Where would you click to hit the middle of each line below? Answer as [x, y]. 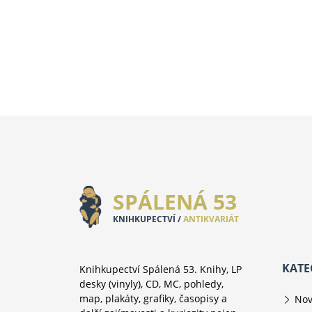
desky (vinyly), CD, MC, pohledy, [151, 284]
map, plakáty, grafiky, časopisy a [153, 299]
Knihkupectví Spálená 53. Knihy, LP [161, 270]
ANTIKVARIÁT [210, 219]
